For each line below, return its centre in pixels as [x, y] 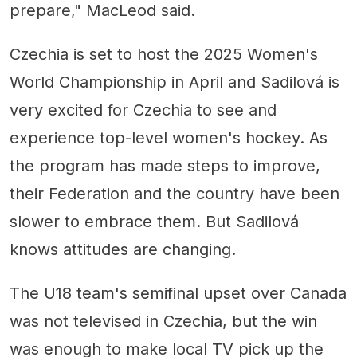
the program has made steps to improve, [165, 166]
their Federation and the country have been [175, 194]
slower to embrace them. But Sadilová [154, 222]
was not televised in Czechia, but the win [163, 322]
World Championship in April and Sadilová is [175, 82]
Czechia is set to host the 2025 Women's [164, 55]
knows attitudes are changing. [123, 250]
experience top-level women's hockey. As [169, 138]
